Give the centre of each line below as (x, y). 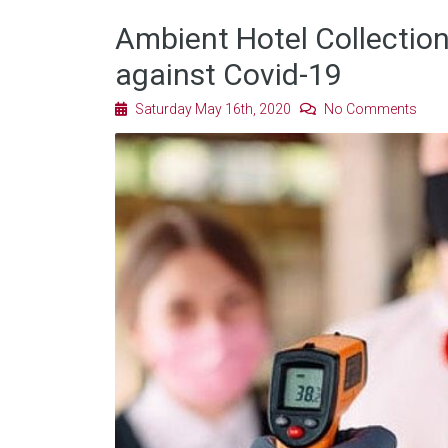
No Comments (369, 109)
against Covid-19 (228, 74)
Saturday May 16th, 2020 (216, 109)
